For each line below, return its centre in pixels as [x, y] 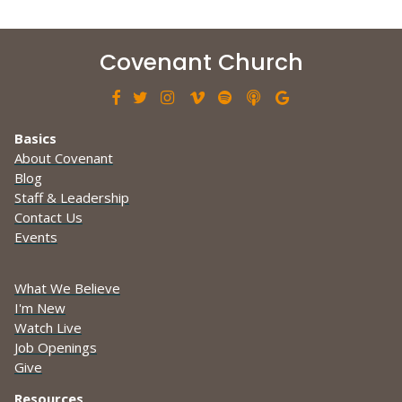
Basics [35, 139]
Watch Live [48, 328]
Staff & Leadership [72, 198]
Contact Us [48, 218]
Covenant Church [201, 63]
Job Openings [56, 348]
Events [36, 237]
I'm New [40, 308]
